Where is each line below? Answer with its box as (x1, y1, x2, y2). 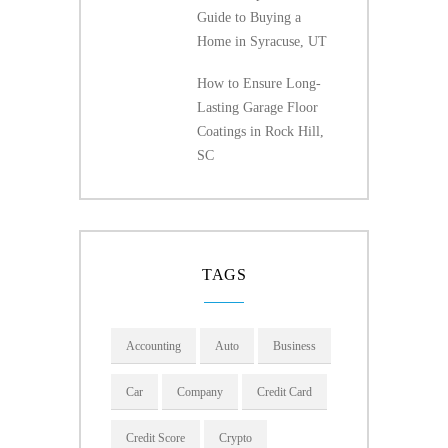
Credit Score (126, 430, 185, 445)
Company (177, 384, 223, 399)
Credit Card (257, 384, 312, 399)
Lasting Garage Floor (196, 99, 318, 115)
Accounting (126, 338, 181, 353)
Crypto (219, 430, 252, 445)
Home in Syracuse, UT (196, 34, 327, 49)
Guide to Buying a (196, 10, 301, 25)
